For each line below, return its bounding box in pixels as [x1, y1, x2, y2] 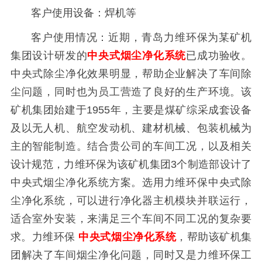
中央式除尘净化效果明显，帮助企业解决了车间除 [10, 68, 252, 80]
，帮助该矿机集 [176, 231, 252, 243]
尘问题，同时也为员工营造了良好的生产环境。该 [10, 86, 252, 98]
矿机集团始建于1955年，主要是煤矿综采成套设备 [10, 104, 252, 116]
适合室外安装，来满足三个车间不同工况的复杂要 [10, 213, 252, 225]
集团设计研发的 [10, 50, 88, 62]
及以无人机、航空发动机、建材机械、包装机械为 [10, 122, 252, 135]
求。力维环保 [10, 231, 79, 243]
